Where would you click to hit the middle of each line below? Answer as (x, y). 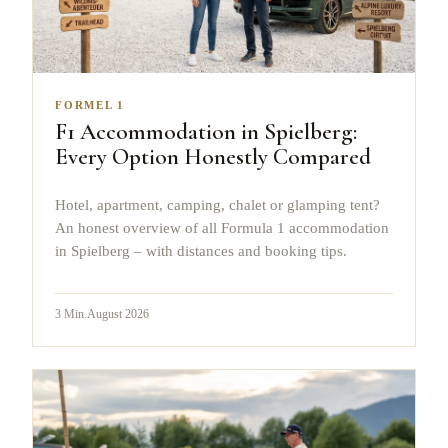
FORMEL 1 (90, 105)
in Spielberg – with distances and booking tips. (201, 250)
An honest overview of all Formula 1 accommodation (222, 227)
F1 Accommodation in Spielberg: (206, 132)
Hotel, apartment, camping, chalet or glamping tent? (217, 204)
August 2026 (118, 314)
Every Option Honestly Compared (213, 157)
